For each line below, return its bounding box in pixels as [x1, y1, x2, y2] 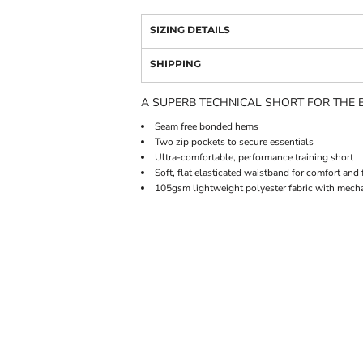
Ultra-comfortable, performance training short [155, 151, 353, 164]
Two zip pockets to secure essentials [155, 135, 314, 149]
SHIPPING [150, 58, 201, 70]
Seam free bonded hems [155, 120, 258, 134]
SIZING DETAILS [150, 23, 230, 36]
